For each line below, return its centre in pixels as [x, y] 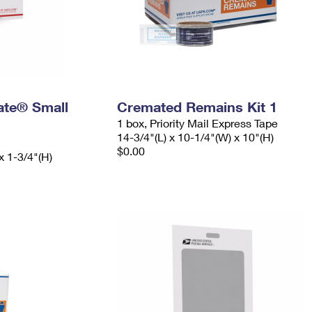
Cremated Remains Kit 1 [197, 107]
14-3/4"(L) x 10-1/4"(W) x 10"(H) [195, 137]
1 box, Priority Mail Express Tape [197, 123]
